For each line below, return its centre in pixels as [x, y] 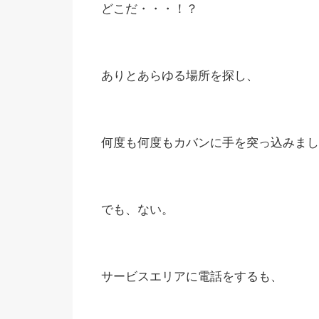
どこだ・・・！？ [150, 9]
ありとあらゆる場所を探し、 [180, 76]
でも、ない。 [137, 210]
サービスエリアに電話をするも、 [192, 277]
